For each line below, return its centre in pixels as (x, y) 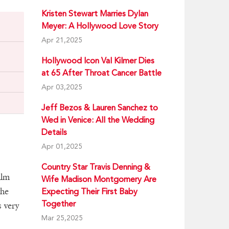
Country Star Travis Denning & (96, 167)
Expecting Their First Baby (89, 191)
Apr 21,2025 (62, 40)
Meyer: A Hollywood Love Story (100, 26)
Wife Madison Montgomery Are (99, 179)
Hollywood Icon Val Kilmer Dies (98, 61)
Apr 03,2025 (62, 87)
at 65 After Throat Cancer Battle (101, 73)
